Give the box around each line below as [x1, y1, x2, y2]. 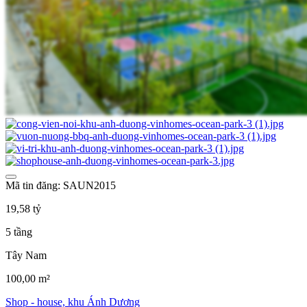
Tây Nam [5, 249, 47, 262]
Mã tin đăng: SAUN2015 [5, 180, 116, 192]
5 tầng [5, 226, 32, 238]
